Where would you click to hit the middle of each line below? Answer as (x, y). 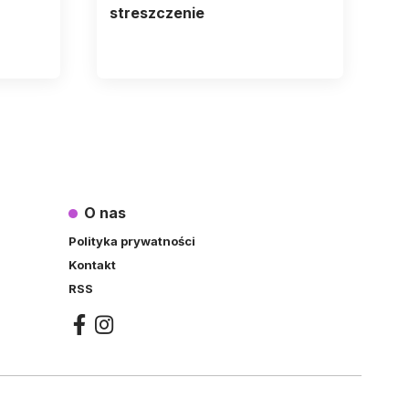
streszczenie (157, 13)
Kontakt (92, 264)
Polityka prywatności (131, 241)
